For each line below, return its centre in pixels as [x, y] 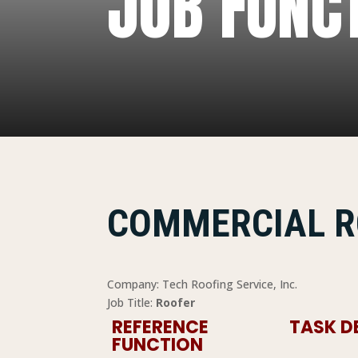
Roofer [176, 302]
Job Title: [130, 302]
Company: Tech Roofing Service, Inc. [203, 284]
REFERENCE [161, 327]
